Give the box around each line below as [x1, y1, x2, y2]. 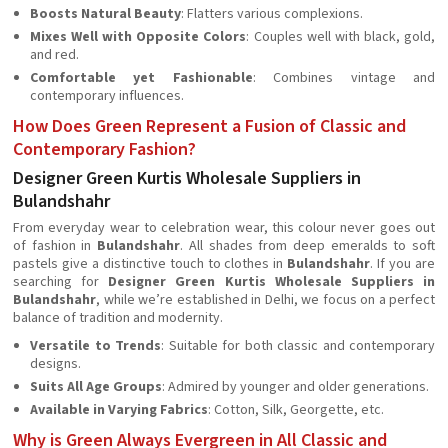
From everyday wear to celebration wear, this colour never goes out [13, 218, 435, 238]
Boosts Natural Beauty [30, 4, 181, 24]
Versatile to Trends [30, 336, 161, 356]
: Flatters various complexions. [181, 4, 363, 24]
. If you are [370, 254, 436, 274]
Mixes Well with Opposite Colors [30, 27, 247, 47]
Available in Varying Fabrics [30, 400, 208, 420]
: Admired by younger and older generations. [162, 377, 429, 397]
